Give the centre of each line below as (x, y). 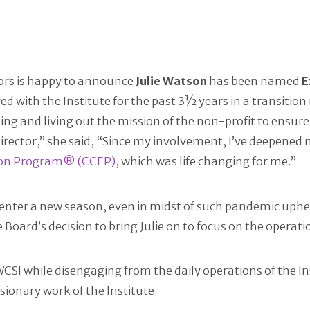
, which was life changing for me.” (206, 162)
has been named (254, 82)
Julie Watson (171, 82)
